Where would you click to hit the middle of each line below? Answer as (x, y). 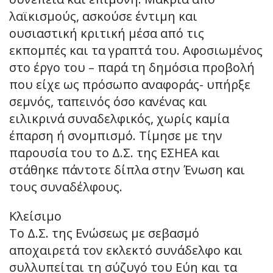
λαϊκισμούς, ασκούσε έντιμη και (103, 16)
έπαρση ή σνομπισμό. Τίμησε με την (116, 135)
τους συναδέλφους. (66, 186)
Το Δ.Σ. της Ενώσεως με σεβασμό (104, 233)
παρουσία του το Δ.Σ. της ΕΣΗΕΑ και (115, 152)
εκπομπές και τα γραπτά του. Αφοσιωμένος (136, 50)
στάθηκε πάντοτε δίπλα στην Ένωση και (127, 169)
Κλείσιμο (35, 216)
